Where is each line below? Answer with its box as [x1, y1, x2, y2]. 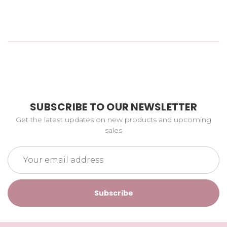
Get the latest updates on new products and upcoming [16, 115, 211, 124]
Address [8, 157, 36, 167]
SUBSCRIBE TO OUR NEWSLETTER [30, 99, 197, 114]
